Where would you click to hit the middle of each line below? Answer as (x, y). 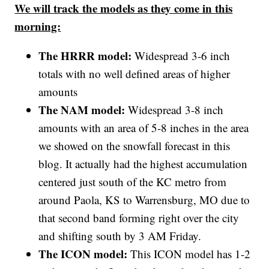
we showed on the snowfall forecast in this (134, 145)
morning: (38, 26)
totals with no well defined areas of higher (134, 73)
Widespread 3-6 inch (183, 55)
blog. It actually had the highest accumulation (143, 163)
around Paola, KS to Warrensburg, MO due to (144, 199)
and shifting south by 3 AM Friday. (120, 235)
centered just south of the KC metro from (133, 181)
